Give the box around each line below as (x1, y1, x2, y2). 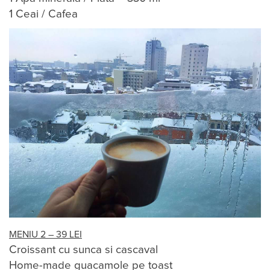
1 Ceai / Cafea (9, 8, 78, 20)
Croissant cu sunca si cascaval (9, 243, 158, 256)
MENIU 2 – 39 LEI (9, 229, 82, 239)
